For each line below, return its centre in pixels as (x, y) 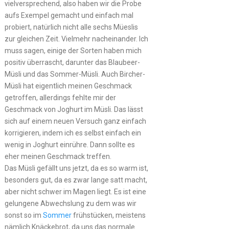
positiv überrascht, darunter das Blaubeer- (72, 62)
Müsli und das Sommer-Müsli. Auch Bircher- (75, 74)
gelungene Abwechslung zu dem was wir (70, 203)
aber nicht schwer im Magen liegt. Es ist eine (75, 192)
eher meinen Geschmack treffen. (58, 156)
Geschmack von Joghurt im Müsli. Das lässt (74, 109)
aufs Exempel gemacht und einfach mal (69, 15)
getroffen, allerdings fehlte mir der (60, 98)
